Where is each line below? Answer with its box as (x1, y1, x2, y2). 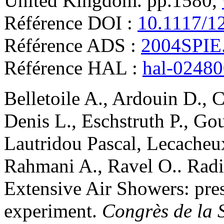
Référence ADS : (4, 34, 141, 56)
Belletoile (4, 87, 80, 109)
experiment (4, 200, 92, 222)
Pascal (87, 132, 136, 154)
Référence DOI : (4, 12, 137, 34)
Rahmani (4, 155, 74, 177)
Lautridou (4, 132, 82, 154)
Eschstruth (81, 110, 164, 132)
